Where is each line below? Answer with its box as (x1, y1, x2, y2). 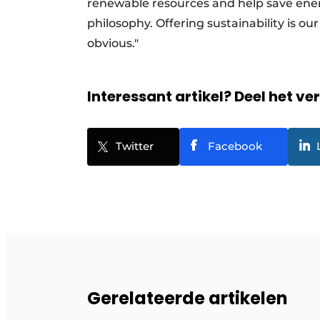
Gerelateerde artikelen (87, 286, 288, 310)
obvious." (87, 36, 147, 50)
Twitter (116, 139, 154, 153)
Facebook (208, 139, 262, 153)
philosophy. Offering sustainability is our (87, 16, 319, 30)
